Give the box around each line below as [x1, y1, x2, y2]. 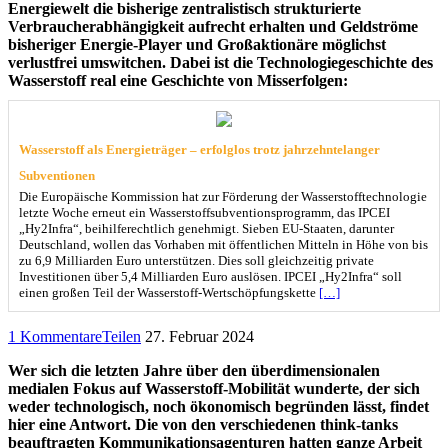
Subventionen [19, 167, 95, 183]
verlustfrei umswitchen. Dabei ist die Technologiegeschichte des [8, 53, 433, 71]
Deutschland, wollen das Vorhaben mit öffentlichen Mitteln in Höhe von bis [19, 236, 428, 252]
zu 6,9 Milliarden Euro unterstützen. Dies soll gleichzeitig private [19, 252, 374, 268]
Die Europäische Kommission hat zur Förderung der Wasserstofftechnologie [19, 188, 427, 204]
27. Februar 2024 [145, 327, 254, 345]
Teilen [102, 327, 141, 345]
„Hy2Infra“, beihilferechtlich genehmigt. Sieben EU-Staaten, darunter [19, 220, 394, 236]
